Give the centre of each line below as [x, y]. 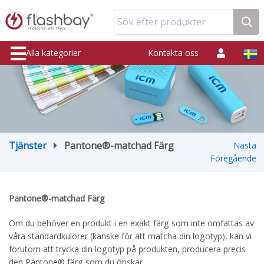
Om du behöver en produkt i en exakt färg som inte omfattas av [131, 223]
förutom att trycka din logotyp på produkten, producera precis [127, 249]
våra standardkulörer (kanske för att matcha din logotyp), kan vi [130, 236]
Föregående [233, 158]
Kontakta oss [173, 53]
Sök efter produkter [161, 22]
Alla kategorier [53, 53]
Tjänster [28, 146]
